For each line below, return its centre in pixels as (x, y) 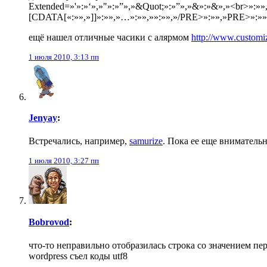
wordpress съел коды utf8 (78, 256)
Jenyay (43, 118)
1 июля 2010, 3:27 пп (64, 161)
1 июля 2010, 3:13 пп (64, 57)
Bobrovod (49, 222)
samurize (146, 141)
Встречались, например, (79, 141)
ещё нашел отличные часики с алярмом (110, 37)
